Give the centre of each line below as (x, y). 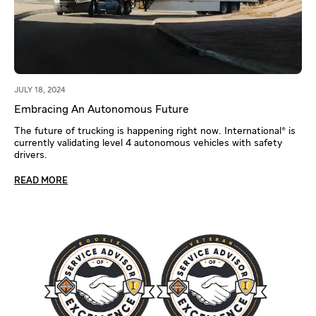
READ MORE (41, 181)
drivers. (31, 155)
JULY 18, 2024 (40, 90)
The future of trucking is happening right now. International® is (155, 131)
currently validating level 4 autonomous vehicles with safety (148, 143)
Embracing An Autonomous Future (102, 110)
